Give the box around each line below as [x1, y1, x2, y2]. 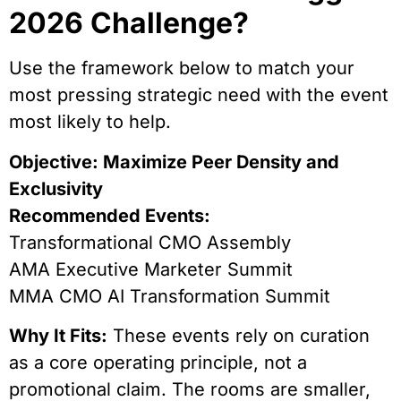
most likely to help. [9, 111, 171, 133]
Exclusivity [9, 177, 103, 200]
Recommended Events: [9, 204, 210, 226]
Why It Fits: [9, 325, 107, 347]
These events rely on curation [107, 325, 370, 347]
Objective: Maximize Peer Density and [9, 150, 339, 173]
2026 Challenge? [9, 5, 249, 41]
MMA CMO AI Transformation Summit [9, 285, 330, 307]
